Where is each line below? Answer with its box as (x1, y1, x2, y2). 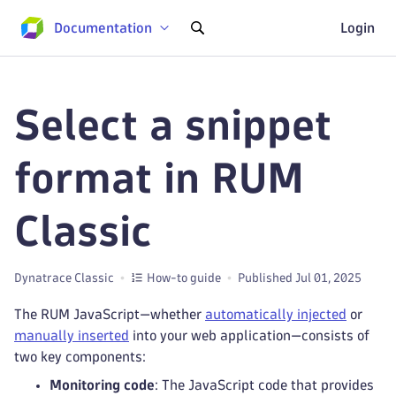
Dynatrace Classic (14, 271, 114, 284)
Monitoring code (49, 378, 155, 392)
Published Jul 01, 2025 (238, 271, 362, 284)
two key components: (14, 350, 146, 363)
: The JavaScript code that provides (155, 378, 374, 392)
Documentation (54, 20, 152, 34)
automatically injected (205, 308, 346, 321)
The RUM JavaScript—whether (14, 308, 205, 321)
